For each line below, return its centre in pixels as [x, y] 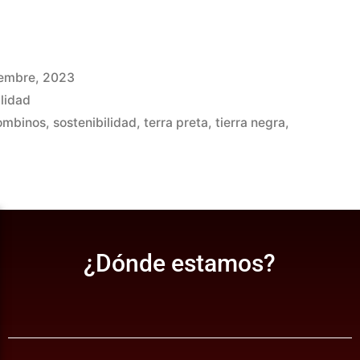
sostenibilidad [95, 123]
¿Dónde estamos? [180, 263]
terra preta [176, 123]
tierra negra [251, 123]
